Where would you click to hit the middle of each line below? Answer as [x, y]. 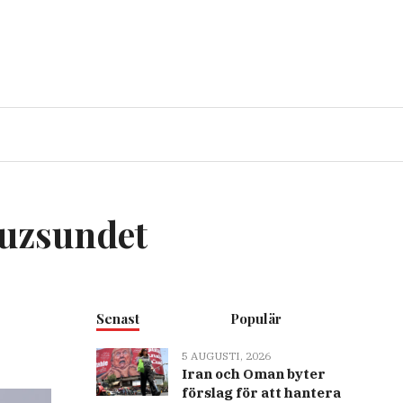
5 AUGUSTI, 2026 [226, 356]
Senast [117, 319]
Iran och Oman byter [253, 374]
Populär [256, 319]
